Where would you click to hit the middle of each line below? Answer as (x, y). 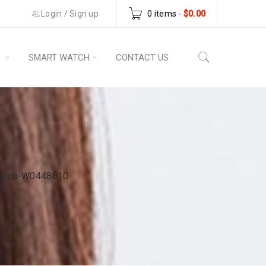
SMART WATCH (59, 58)
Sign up (84, 14)
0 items (162, 14)
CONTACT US (142, 58)
